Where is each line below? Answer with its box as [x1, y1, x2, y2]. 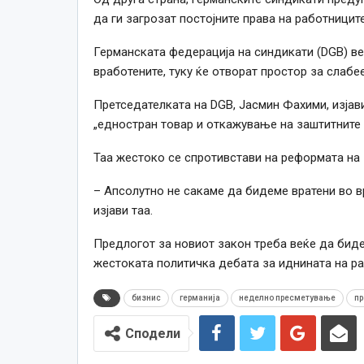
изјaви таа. [93, 202, 153, 218]
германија [179, 292, 220, 302]
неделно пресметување [238, 292, 336, 302]
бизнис [131, 292, 161, 302]
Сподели [124, 325, 180, 341]
